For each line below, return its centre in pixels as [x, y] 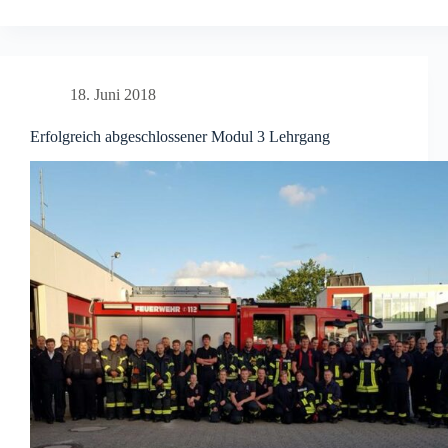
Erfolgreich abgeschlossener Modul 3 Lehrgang [180, 137]
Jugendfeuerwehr [140, 32]
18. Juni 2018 [113, 95]
